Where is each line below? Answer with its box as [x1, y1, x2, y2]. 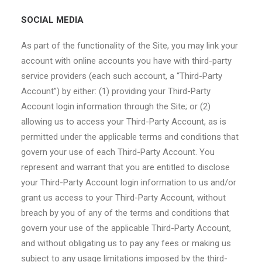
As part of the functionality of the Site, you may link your [21, 40, 238, 51]
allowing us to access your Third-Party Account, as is [21, 116, 226, 127]
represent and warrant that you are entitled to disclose [21, 162, 230, 173]
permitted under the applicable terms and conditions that [21, 132, 239, 142]
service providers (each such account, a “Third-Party [21, 71, 222, 81]
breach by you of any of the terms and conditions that [21, 208, 229, 218]
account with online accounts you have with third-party [21, 56, 232, 66]
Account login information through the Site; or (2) [21, 101, 211, 112]
